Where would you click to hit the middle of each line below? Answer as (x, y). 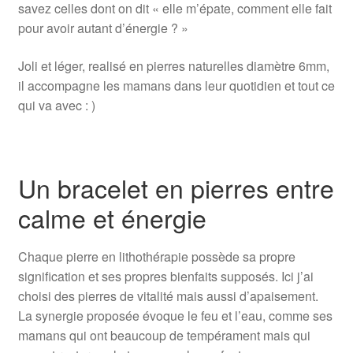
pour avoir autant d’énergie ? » (103, 28)
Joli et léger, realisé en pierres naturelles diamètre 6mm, (173, 66)
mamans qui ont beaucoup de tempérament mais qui (164, 335)
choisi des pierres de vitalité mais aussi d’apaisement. (168, 295)
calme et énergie (112, 218)
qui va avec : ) (56, 106)
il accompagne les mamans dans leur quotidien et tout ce (176, 86)
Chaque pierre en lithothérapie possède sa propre (156, 256)
